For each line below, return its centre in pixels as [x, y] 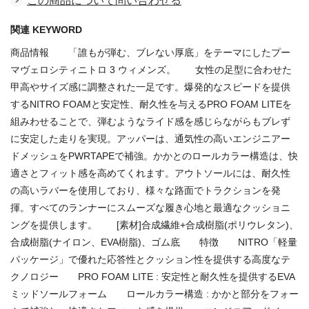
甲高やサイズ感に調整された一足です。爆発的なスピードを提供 [150, 87]
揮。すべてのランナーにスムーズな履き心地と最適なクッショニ [150, 207]
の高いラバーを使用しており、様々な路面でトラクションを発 [146, 190]
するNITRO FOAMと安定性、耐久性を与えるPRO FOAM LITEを [151, 104]
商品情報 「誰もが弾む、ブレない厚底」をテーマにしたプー [150, 52]
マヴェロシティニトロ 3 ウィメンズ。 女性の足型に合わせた [151, 69]
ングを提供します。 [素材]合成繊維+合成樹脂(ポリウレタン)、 [154, 225]
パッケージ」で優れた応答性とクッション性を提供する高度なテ [150, 259]
